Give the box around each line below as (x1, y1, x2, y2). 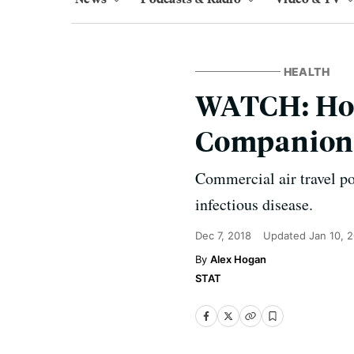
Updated (263, 229, 309, 242)
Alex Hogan (210, 253, 266, 265)
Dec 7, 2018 (195, 229, 251, 242)
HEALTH (283, 65, 330, 78)
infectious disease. (195, 194, 313, 215)
